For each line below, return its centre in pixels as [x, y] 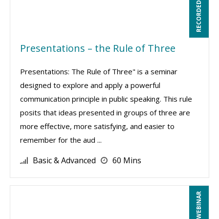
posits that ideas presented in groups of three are [105, 112]
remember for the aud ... [61, 140]
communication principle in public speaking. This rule [106, 99]
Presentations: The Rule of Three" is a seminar [99, 71]
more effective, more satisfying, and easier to [97, 126]
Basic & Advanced [64, 160]
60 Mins [127, 160]
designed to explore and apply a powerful [90, 85]
